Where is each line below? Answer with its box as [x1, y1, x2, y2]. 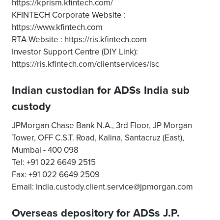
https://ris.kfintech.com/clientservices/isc [12, 58, 159, 70]
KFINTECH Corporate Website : [12, 9, 126, 21]
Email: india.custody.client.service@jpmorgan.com [12, 181, 193, 192]
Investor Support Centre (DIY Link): [12, 46, 138, 57]
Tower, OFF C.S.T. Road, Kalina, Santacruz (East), [12, 132, 184, 143]
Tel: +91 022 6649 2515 [12, 156, 96, 168]
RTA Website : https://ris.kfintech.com [12, 33, 147, 45]
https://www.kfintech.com [12, 21, 103, 33]
